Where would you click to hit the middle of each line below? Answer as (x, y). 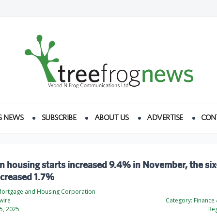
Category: (179, 201)
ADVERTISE (165, 118)
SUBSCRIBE (59, 118)
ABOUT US (111, 118)
